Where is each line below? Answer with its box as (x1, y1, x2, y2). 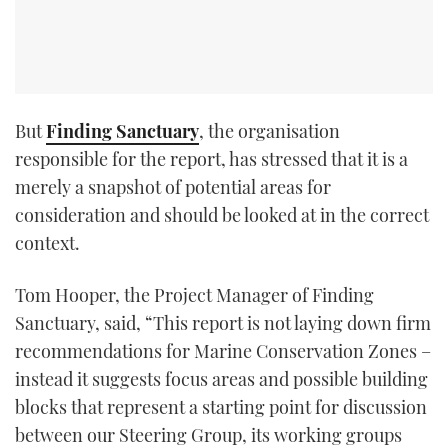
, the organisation (199, 119, 340, 144)
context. (15, 231, 80, 256)
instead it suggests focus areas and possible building (15, 366, 428, 391)
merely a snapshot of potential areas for (15, 175, 331, 200)
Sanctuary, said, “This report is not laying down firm (15, 310, 431, 335)
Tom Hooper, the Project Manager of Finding (15, 282, 374, 307)
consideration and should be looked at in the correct (15, 203, 429, 228)
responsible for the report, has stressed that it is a (15, 147, 408, 172)
